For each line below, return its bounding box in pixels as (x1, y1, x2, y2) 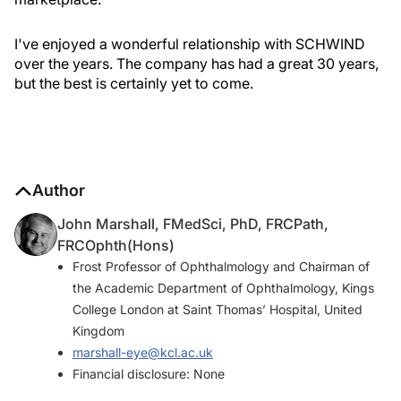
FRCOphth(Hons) (57, 236, 175, 255)
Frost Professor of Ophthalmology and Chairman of (73, 259, 370, 275)
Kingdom (73, 323, 124, 339)
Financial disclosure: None (73, 366, 225, 382)
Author (32, 181, 85, 200)
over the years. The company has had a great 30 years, (14, 55, 379, 73)
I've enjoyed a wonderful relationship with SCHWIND (14, 35, 365, 54)
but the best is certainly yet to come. (14, 74, 253, 93)
